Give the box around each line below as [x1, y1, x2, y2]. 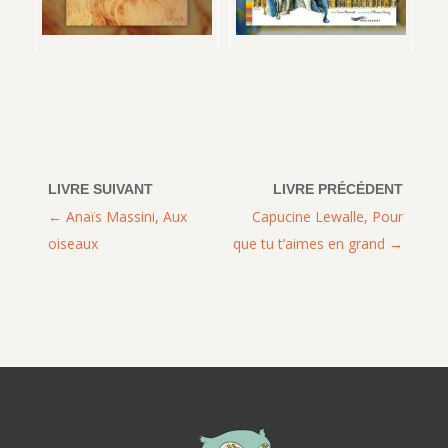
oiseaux [48, 233, 99, 253]
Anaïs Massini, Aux [66, 206, 188, 226]
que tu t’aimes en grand [233, 233, 386, 253]
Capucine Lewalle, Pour [252, 206, 404, 226]
